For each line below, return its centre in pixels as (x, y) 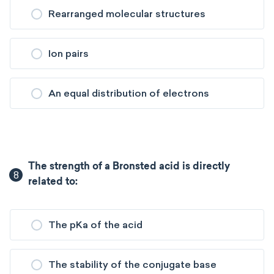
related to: (53, 182)
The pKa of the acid (95, 225)
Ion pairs (68, 54)
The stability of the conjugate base (132, 265)
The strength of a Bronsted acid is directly (129, 167)
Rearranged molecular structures (127, 14)
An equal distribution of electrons (129, 93)
